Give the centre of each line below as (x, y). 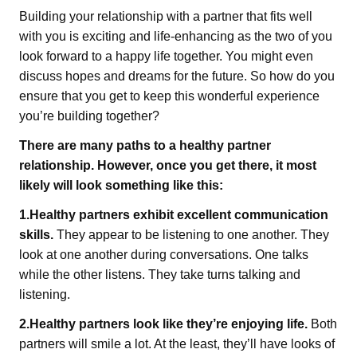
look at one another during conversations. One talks (164, 255)
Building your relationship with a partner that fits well (166, 16)
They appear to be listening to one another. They (191, 235)
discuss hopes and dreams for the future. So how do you (177, 76)
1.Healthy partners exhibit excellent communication (174, 215)
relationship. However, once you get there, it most (168, 165)
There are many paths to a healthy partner (145, 145)
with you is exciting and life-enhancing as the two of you (176, 36)
